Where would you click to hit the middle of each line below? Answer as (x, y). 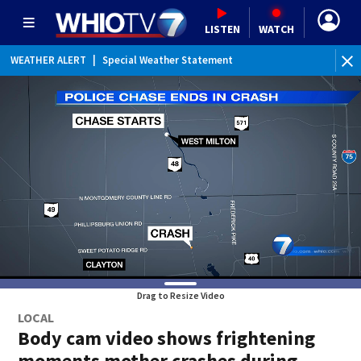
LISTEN (222, 29)
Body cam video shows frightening (167, 338)
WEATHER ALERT (48, 60)
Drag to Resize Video (180, 295)
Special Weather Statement (168, 60)
